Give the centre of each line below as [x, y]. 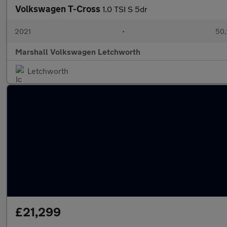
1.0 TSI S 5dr [125, 9]
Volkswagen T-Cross [59, 9]
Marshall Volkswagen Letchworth [78, 51]
